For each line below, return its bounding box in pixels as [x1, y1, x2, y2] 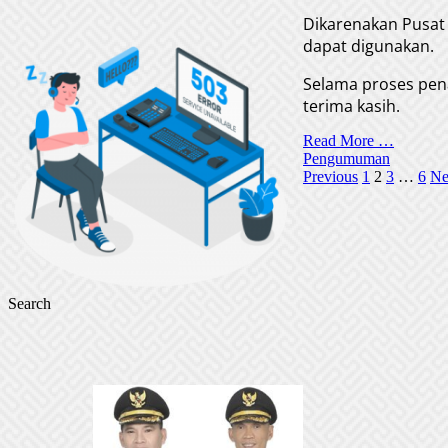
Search [8, 295, 51, 313]
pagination [7, 194, 116, 221]
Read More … [303, 132, 394, 150]
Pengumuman [303, 150, 390, 168]
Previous [303, 168, 358, 186]
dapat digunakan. [303, 35, 434, 58]
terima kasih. [303, 95, 400, 118]
